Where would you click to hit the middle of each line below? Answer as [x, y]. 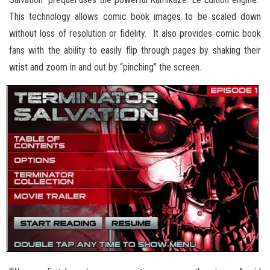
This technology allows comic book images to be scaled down [135, 16]
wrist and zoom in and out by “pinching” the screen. [105, 67]
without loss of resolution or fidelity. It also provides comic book [135, 33]
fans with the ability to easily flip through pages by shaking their [135, 50]
